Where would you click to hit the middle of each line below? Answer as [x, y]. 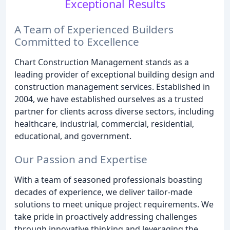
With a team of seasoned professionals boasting [108, 179]
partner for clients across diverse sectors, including [114, 111]
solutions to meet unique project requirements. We [114, 204]
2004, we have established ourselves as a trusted [109, 99]
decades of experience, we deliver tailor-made [103, 192]
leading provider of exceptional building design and [114, 74]
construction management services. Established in [112, 87]
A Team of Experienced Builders [94, 29]
